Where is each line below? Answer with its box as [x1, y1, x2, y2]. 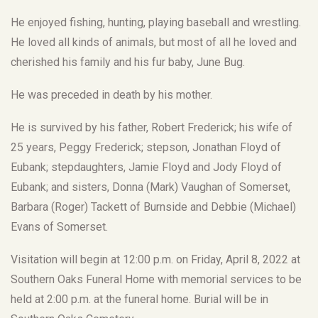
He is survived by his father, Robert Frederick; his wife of [11, 120, 292, 134]
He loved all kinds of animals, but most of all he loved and [11, 35, 297, 49]
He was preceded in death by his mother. [11, 87, 212, 102]
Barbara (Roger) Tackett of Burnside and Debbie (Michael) [11, 199, 296, 214]
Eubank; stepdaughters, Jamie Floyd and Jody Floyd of [11, 160, 282, 174]
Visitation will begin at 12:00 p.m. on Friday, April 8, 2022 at [11, 252, 300, 266]
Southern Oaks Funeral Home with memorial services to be [11, 272, 302, 286]
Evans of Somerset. [11, 219, 108, 234]
